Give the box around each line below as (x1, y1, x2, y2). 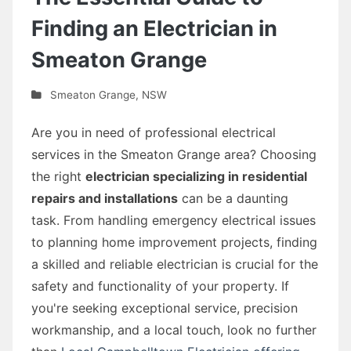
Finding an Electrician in (31, 15, 277, 42)
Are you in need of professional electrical (31, 124, 276, 140)
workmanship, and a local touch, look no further (31, 321, 317, 338)
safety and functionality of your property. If (31, 277, 289, 294)
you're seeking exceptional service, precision (31, 299, 298, 316)
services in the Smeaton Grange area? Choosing (31, 146, 317, 162)
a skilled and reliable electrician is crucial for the (31, 255, 318, 272)
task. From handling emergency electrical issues (31, 212, 316, 228)
